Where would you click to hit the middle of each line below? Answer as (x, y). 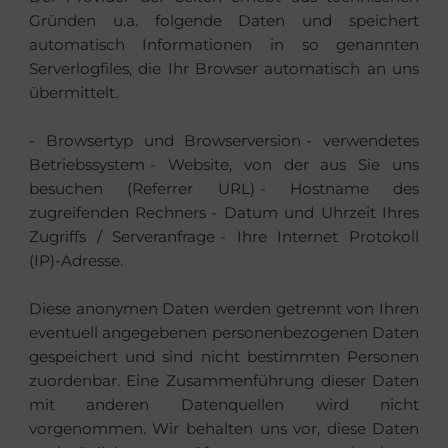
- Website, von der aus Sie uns (284, 165)
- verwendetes (363, 141)
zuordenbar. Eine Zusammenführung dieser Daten (224, 381)
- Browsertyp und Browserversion (165, 141)
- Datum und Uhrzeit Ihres (315, 213)
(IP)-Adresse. (75, 261)
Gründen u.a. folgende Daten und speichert (224, 21)
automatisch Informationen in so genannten (224, 45)
